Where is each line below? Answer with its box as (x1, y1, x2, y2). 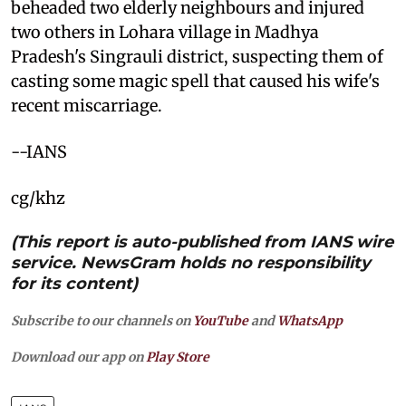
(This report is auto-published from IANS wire (11, 231, 393, 252)
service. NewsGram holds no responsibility (11, 252, 371, 273)
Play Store (146, 348, 209, 365)
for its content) (11, 273, 138, 294)
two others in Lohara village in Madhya (11, 21, 319, 43)
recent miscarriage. (11, 94, 162, 116)
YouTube (193, 312, 248, 329)
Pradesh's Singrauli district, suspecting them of (11, 45, 383, 67)
